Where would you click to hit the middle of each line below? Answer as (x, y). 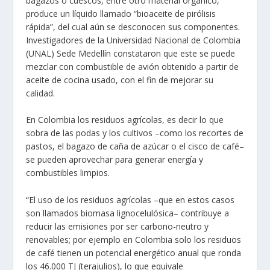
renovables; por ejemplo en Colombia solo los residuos (133, 239)
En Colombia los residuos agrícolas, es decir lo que (124, 120)
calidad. (40, 93)
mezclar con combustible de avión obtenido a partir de (132, 67)
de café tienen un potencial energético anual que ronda (133, 253)
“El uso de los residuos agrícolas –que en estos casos (130, 199)
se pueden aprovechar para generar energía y (114, 160)
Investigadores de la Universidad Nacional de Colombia (133, 40)
